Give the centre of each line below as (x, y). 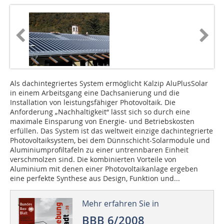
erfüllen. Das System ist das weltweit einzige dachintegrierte (111, 131)
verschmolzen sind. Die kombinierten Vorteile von (93, 159)
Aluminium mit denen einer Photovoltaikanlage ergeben (104, 169)
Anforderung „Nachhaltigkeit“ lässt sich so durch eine (100, 112)
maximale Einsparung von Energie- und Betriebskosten (102, 121)
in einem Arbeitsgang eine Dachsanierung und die (95, 93)
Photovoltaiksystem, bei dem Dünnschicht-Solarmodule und (110, 140)
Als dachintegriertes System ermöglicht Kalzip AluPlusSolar (109, 83)
